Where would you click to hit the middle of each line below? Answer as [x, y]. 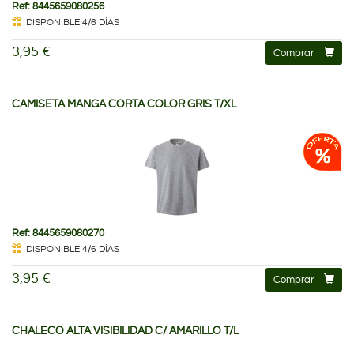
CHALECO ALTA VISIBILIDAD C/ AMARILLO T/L [125, 331]
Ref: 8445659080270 [58, 233]
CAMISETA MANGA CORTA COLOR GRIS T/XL [124, 104]
